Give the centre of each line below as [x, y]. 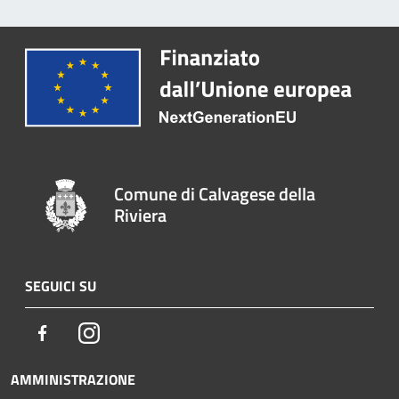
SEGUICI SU [61, 285]
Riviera [141, 215]
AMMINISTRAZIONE [73, 379]
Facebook [80, 332]
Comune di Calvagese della [215, 193]
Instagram [130, 332]
